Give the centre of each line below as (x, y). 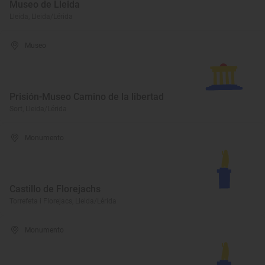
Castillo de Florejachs (55, 189)
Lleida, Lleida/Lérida (41, 17)
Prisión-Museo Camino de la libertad (87, 97)
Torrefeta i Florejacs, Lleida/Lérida (63, 201)
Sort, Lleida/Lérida (38, 109)
